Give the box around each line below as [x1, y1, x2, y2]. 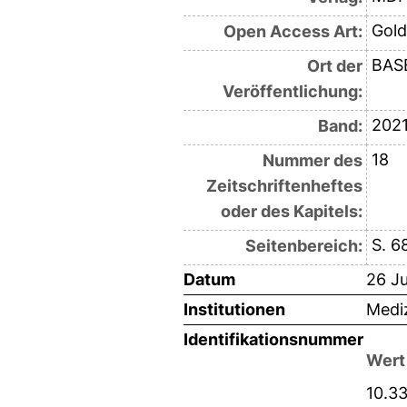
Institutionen [184, 299, 285, 319]
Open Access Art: [223, 21, 362, 41]
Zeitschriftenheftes [205, 175, 362, 195]
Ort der [306, 55, 362, 75]
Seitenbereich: [244, 235, 362, 255]
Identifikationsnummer [184, 329, 363, 349]
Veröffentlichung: [222, 81, 362, 101]
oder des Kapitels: [220, 201, 362, 221]
